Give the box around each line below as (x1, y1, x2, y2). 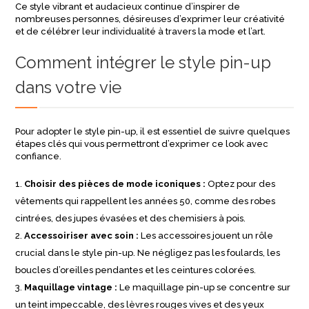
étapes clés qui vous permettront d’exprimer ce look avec (15, 139, 269, 149)
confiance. (15, 151, 62, 161)
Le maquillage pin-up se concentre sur (117, 282, 291, 292)
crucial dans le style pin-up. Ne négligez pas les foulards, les (15, 248, 281, 258)
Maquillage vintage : (24, 282, 118, 292)
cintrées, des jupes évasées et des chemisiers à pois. (15, 213, 246, 223)
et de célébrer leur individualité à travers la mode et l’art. (15, 26, 266, 37)
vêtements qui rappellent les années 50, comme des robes (15, 196, 276, 206)
